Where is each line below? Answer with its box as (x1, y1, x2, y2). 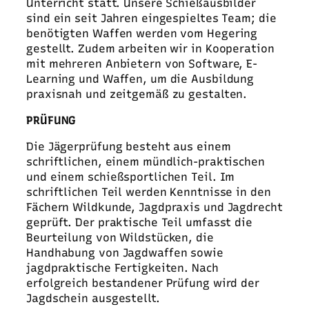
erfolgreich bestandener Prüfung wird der (26, 277, 259, 290)
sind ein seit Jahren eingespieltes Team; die (26, 11, 277, 25)
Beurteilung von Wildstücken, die (26, 231, 214, 245)
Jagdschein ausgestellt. (26, 292, 160, 306)
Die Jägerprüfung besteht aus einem (26, 140, 231, 154)
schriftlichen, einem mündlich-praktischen (26, 155, 265, 169)
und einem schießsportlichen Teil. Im (26, 170, 235, 184)
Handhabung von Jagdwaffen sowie (26, 246, 223, 260)
